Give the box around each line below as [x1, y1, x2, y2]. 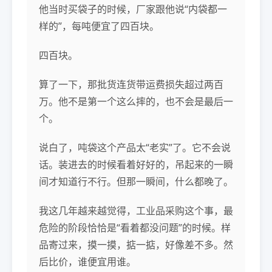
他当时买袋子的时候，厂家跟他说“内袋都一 [39, 2, 227, 16]
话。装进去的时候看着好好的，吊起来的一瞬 [39, 157, 233, 171]
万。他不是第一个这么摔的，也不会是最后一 [39, 94, 233, 108]
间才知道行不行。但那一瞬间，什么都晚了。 [39, 174, 233, 188]
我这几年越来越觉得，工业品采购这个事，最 [39, 203, 233, 217]
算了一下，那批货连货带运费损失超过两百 [39, 77, 223, 91]
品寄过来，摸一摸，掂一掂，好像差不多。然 [39, 237, 233, 251]
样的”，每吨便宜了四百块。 [39, 19, 159, 33]
